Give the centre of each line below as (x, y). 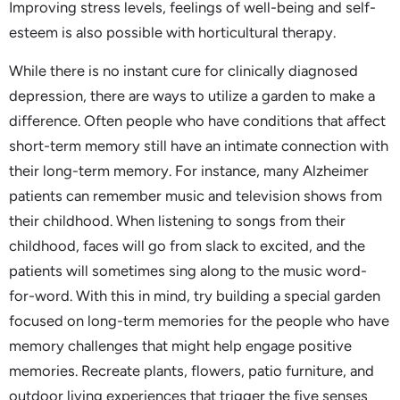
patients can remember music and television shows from (196, 195)
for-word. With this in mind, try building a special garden (195, 295)
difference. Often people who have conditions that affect (197, 120)
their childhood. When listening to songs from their (177, 220)
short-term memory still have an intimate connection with (199, 145)
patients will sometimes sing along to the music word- (188, 270)
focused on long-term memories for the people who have (199, 320)
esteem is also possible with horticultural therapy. (172, 33)
